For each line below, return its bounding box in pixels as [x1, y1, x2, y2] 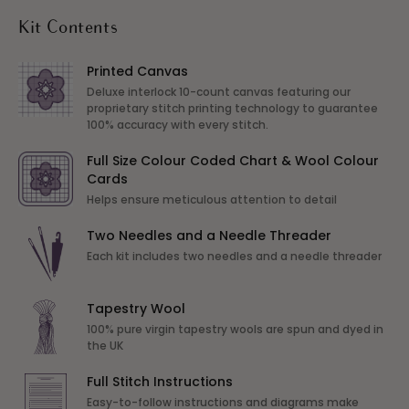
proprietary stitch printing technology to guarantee [87, 100, 378, 116]
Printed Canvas [87, 62, 188, 80]
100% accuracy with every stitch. [87, 117, 268, 132]
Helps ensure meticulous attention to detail [87, 192, 337, 207]
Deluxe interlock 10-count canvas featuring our [87, 84, 351, 100]
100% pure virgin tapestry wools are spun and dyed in [87, 321, 383, 337]
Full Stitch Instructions [87, 372, 233, 391]
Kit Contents [18, 19, 118, 37]
